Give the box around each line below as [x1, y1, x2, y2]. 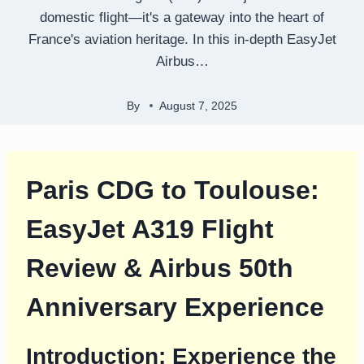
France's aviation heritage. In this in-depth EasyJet [28, 31, 336, 47]
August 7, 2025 [158, 99, 237, 112]
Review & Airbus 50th [26, 253, 293, 284]
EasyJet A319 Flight [26, 214, 274, 245]
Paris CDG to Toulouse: [26, 175, 319, 206]
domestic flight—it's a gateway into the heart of [40, 9, 324, 25]
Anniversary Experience [26, 292, 324, 323]
